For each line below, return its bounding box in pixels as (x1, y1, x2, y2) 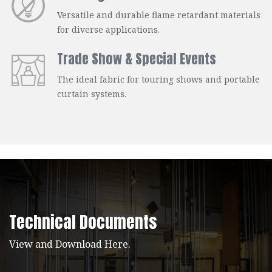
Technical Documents (9, 209, 157, 235)
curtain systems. (57, 88, 126, 100)
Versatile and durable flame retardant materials (57, 9, 260, 21)
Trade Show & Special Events (57, 49, 216, 69)
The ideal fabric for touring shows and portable (57, 73, 260, 86)
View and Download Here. (9, 237, 131, 251)
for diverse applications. (57, 24, 160, 36)
